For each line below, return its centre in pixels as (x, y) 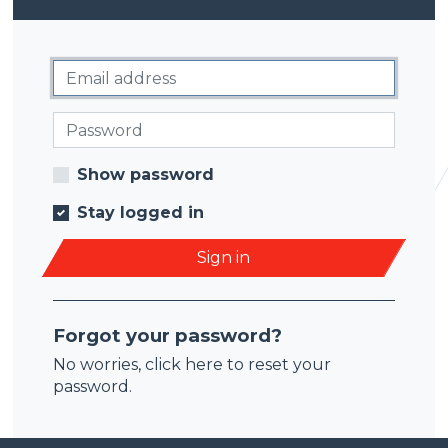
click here (184, 364)
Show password (146, 174)
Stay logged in (141, 212)
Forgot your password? (168, 335)
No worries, (99, 364)
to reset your (277, 364)
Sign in (224, 257)
